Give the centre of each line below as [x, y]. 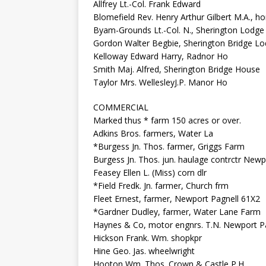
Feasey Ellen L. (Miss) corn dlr [150, 172]
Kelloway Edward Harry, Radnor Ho [161, 56]
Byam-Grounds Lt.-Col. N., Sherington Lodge [179, 30]
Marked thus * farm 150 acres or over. [167, 120]
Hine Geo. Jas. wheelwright [144, 251]
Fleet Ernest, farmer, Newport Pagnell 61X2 [177, 199]
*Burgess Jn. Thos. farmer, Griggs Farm [169, 146]
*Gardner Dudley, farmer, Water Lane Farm [177, 212]
